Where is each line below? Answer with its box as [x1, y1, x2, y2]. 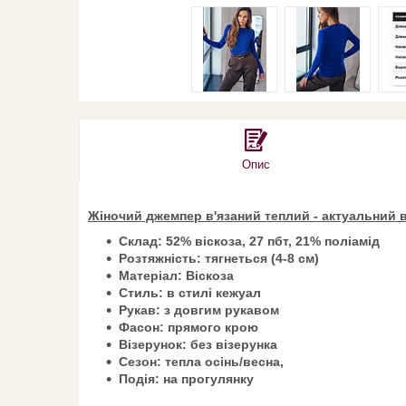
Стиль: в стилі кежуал [119, 285, 261, 300]
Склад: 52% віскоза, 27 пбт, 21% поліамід [119, 233, 380, 248]
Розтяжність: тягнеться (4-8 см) [119, 250, 319, 266]
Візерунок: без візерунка [119, 336, 277, 352]
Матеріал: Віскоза [119, 267, 234, 283]
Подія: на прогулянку [119, 371, 254, 386]
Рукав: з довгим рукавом [119, 302, 279, 317]
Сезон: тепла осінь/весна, [119, 353, 284, 369]
